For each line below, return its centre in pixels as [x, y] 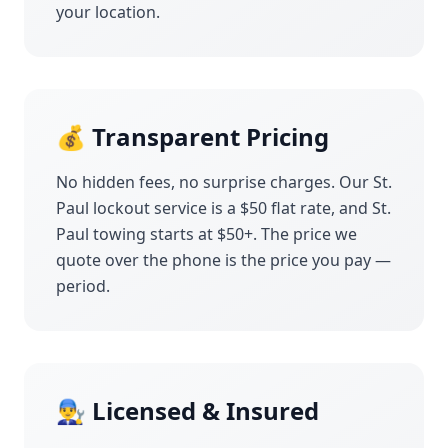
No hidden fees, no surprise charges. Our [214, 182]
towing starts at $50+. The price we [223, 234]
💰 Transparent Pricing [192, 136]
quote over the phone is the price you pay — [223, 260]
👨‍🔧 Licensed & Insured [187, 410]
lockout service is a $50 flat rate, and [230, 208]
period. [83, 286]
